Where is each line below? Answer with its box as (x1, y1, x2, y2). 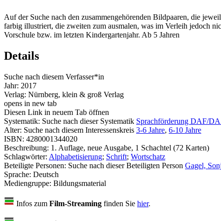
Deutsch (33, 170, 59, 179)
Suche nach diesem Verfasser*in (4, 72, 104, 81)
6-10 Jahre (169, 125, 201, 134)
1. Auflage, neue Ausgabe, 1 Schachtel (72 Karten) (51, 143, 209, 152)
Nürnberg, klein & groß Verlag (28, 90, 124, 99)
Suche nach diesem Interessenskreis (24, 125, 134, 134)
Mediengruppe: (4, 179, 53, 187)
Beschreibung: (4, 143, 51, 152)
